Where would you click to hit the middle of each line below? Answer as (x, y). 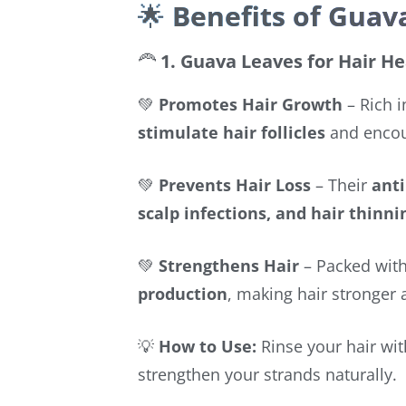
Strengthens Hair (229, 265)
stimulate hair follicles (232, 132)
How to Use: (208, 346)
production (183, 293)
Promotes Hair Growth (251, 104)
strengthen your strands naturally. (267, 374)
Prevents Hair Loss (235, 184)
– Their (341, 184)
